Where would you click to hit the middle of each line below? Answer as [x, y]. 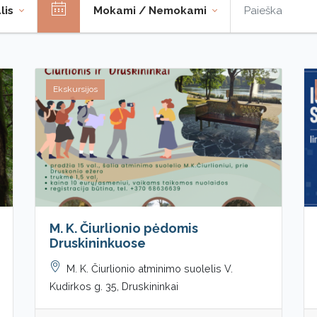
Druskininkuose [98, 243]
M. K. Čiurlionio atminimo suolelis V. [150, 268]
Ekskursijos [75, 89]
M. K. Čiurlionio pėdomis [124, 228]
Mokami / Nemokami [151, 10]
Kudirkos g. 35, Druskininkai [114, 286]
